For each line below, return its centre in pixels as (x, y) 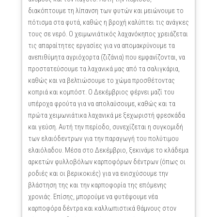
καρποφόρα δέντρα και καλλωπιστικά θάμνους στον (102, 209)
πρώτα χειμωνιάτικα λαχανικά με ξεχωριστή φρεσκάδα (106, 116)
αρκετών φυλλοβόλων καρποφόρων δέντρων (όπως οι (107, 162)
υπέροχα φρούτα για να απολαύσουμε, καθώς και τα (101, 104)
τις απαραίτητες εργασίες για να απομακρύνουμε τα (101, 46)
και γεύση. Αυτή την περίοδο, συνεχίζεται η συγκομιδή (105, 127)
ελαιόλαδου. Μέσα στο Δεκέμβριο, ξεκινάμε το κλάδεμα (108, 150)
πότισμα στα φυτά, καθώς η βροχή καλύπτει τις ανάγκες (108, 23)
